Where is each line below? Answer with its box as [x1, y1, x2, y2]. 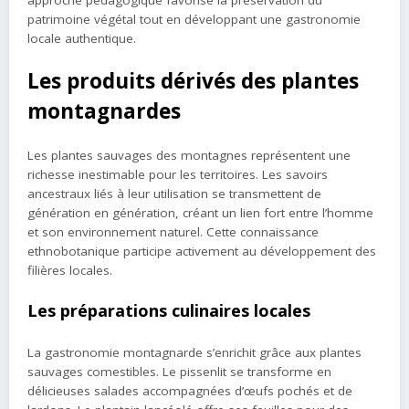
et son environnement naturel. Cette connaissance [27, 224, 319, 241]
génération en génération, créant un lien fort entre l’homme [27, 204, 373, 222]
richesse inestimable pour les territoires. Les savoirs [27, 166, 328, 184]
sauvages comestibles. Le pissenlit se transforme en [27, 363, 331, 381]
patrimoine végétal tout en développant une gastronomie [27, 10, 361, 27]
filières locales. [27, 262, 112, 279]
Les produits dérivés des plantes [27, 66, 359, 95]
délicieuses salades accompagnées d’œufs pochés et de [27, 383, 352, 400]
